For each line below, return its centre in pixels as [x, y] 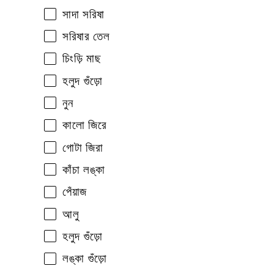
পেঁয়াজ [75, 192]
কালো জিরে [85, 125]
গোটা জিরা [83, 147]
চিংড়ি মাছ [82, 59]
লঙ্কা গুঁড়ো [85, 259]
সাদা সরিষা [83, 14]
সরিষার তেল [86, 37]
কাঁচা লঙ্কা [84, 170]
